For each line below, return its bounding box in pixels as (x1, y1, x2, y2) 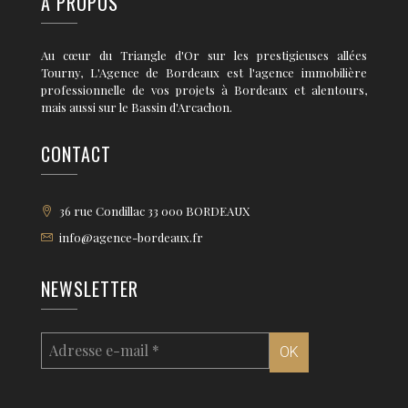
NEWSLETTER (41, 275, 138, 303)
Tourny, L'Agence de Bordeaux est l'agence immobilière (41, 65, 367, 81)
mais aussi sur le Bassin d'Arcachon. (41, 99, 232, 116)
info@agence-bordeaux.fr (59, 229, 203, 246)
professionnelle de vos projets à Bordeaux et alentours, (41, 82, 367, 98)
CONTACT (41, 140, 111, 168)
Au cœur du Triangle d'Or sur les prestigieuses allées (41, 47, 367, 64)
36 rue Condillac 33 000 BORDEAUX (56, 203, 250, 219)
